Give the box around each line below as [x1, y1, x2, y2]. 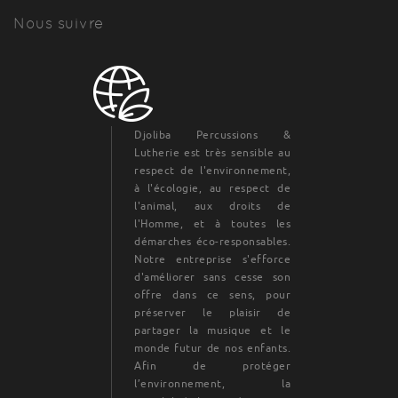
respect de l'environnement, [134, 163, 291, 178]
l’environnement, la [134, 377, 291, 391]
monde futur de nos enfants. [134, 341, 291, 355]
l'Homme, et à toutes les [134, 217, 291, 231]
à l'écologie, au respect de [134, 181, 291, 195]
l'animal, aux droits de [134, 199, 291, 213]
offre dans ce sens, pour [134, 288, 291, 302]
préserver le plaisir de [134, 306, 291, 320]
